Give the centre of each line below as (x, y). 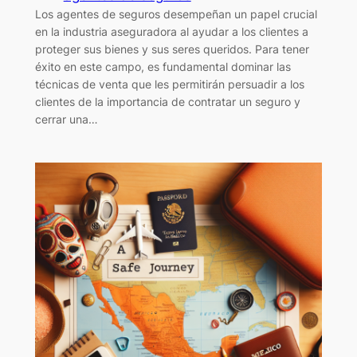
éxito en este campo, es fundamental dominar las (163, 66)
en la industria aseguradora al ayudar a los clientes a (171, 31)
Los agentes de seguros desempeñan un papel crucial (176, 14)
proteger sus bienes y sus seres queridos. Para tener (172, 49)
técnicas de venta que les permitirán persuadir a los (169, 84)
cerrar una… (66, 119)
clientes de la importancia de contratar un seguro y (167, 101)
